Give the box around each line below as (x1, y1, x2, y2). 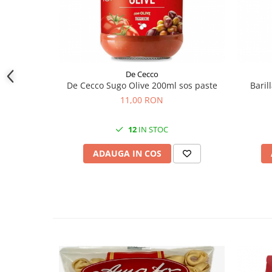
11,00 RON (120, 94, 163, 106)
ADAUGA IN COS (92, 148, 161, 159)
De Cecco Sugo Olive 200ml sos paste (66, 80, 217, 91)
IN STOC (137, 124, 168, 135)
